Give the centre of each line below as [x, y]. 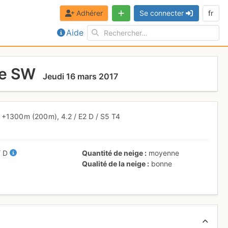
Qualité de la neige [114, 163]
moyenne [164, 153]
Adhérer [89, 13]
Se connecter [162, 13]
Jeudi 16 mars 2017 [80, 76]
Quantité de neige [113, 153]
